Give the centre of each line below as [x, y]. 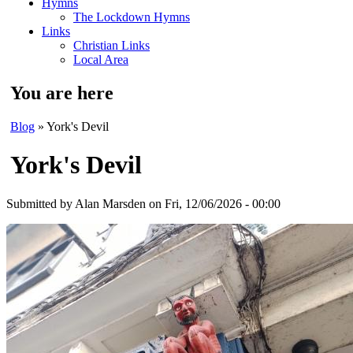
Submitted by [41, 203]
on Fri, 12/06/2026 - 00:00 [213, 203]
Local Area [101, 59]
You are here [62, 93]
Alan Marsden [110, 203]
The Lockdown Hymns [132, 17]
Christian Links [111, 45]
